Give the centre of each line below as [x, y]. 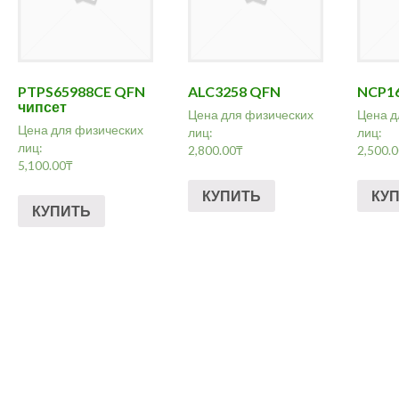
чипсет [43, 107]
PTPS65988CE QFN [82, 92]
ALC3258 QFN [234, 92]
